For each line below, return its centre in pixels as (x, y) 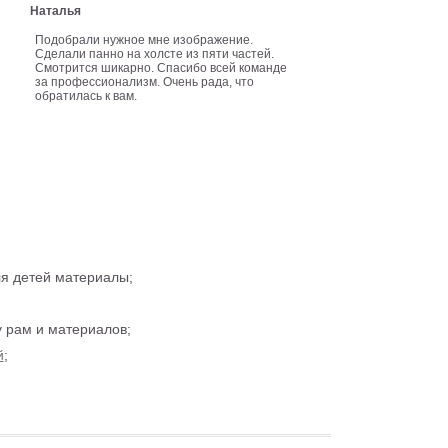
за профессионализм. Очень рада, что (145, 82)
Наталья (56, 11)
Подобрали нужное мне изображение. (144, 40)
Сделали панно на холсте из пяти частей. (155, 54)
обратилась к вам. (86, 96)
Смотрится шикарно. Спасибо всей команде (161, 68)
